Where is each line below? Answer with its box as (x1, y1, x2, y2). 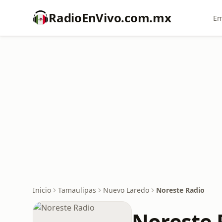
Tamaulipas (58, 185, 96, 195)
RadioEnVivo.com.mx (49, 9, 171, 26)
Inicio (33, 185, 51, 195)
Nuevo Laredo (103, 185, 149, 195)
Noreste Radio (156, 185, 205, 195)
